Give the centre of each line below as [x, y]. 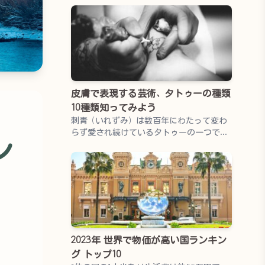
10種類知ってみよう [113, 107]
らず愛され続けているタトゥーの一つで [145, 132]
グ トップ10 [96, 254]
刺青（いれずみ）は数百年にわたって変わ [149, 120]
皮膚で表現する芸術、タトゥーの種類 [151, 93]
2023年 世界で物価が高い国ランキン [148, 240]
